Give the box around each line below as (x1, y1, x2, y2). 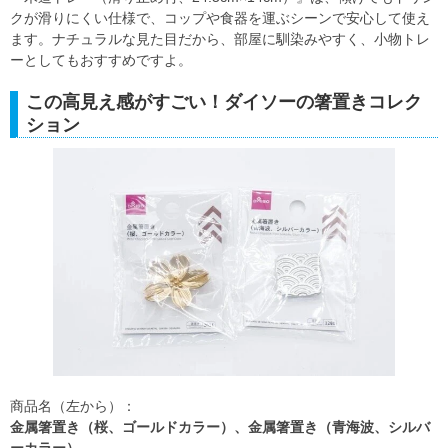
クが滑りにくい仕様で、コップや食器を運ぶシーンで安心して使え (10, 10, 430, 27)
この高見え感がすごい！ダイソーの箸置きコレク (26, 92, 422, 113)
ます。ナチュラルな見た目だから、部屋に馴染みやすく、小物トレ (10, 31, 430, 48)
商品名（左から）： (10, 398, 136, 415)
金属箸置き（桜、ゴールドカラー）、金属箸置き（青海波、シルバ (10, 419, 430, 436)
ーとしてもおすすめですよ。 (10, 52, 192, 69)
